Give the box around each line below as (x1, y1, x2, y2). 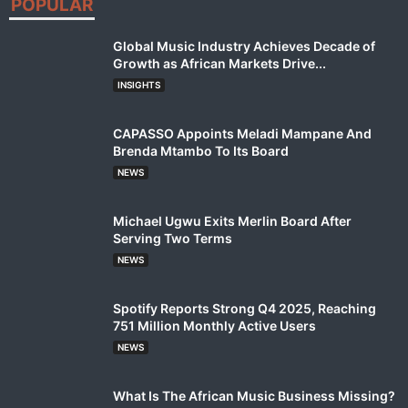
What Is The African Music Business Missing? (113, 388, 395, 403)
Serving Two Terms (113, 230, 232, 246)
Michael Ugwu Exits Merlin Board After (113, 213, 352, 229)
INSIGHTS (117, 79, 160, 90)
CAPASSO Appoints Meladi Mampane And (113, 126, 372, 141)
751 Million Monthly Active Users (113, 318, 316, 333)
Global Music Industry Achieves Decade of (113, 38, 375, 54)
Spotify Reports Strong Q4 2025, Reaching (113, 301, 376, 316)
